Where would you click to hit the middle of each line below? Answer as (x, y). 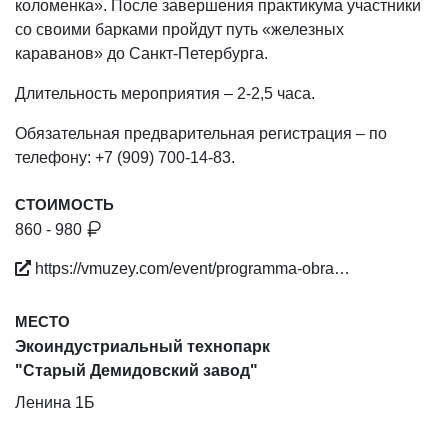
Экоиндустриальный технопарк (142, 346)
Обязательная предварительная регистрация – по (201, 133)
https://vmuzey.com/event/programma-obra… (190, 268)
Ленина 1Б (55, 402)
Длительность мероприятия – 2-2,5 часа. (165, 93)
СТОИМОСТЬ (64, 204)
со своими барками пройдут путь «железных (179, 29)
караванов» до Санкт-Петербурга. (141, 53)
